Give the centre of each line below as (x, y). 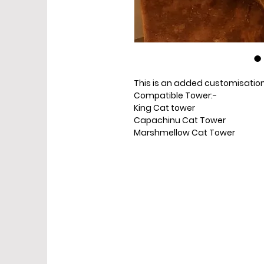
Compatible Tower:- (175, 95)
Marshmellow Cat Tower (184, 132)
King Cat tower (164, 108)
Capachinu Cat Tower (180, 120)
